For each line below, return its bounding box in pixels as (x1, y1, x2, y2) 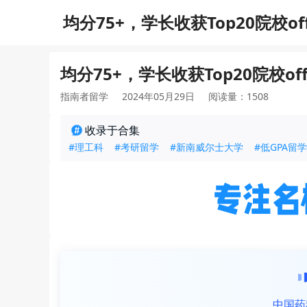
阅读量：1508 (208, 90, 269, 103)
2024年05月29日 (122, 90, 195, 103)
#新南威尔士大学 (170, 140, 243, 153)
